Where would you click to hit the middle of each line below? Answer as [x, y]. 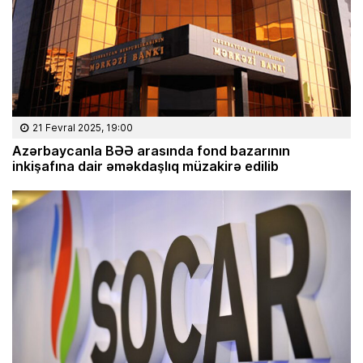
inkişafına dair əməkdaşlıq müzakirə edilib [145, 165]
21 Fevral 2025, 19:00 [83, 127]
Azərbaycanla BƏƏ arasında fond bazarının [151, 150]
